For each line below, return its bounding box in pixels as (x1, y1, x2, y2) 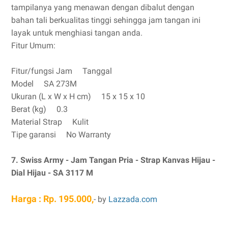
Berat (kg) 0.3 (11, 104, 68, 114)
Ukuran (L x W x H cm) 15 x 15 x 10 (11, 92, 145, 101)
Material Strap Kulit (11, 117, 89, 127)
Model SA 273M (11, 79, 77, 89)
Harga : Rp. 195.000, (11, 193, 94, 204)
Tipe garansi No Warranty (11, 130, 111, 139)
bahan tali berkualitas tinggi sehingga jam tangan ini (11, 15, 201, 25)
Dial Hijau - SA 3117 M (11, 168, 93, 178)
